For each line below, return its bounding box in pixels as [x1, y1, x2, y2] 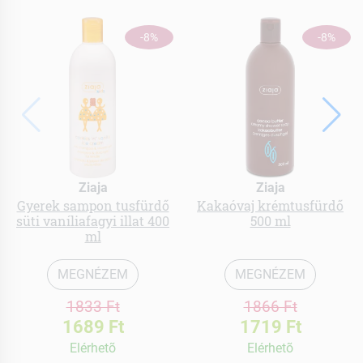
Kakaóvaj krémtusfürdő [197, 197, 344, 215]
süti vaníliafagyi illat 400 [16, 212, 169, 230]
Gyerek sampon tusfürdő [16, 197, 169, 215]
